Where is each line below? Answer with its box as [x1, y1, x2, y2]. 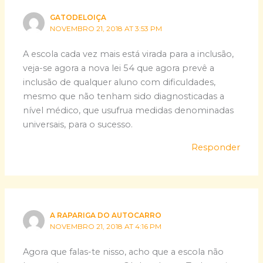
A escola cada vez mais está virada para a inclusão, [23, 49, 234, 60]
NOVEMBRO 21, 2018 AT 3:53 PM [50, 24, 163, 33]
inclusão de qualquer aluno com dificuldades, [23, 77, 216, 88]
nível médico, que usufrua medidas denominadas [23, 105, 234, 116]
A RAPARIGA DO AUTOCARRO [50, 211, 162, 220]
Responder [191, 141, 240, 153]
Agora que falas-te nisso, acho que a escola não [23, 247, 224, 258]
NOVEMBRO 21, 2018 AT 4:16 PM [50, 222, 162, 231]
